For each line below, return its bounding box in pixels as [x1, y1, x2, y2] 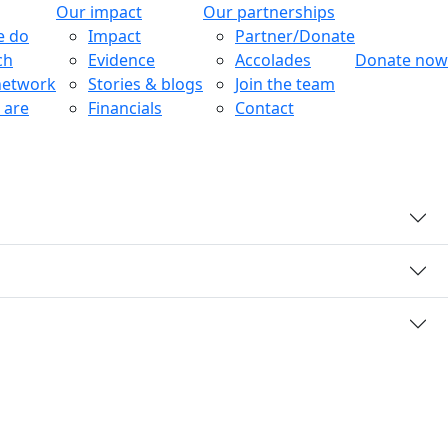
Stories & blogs [88, 73, 203, 95]
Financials [88, 97, 162, 119]
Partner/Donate [235, 25, 355, 47]
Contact [235, 97, 294, 119]
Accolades [235, 49, 311, 71]
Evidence [88, 49, 155, 71]
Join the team [235, 73, 335, 95]
